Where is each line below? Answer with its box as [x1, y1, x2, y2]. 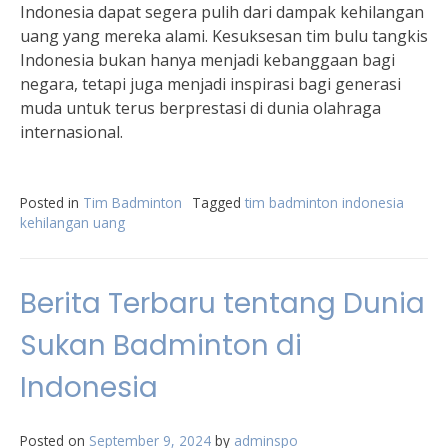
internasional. [20, 121, 123, 143]
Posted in [20, 193, 83, 212]
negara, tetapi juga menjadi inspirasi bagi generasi [20, 73, 401, 95]
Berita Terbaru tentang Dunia [20, 284, 425, 323]
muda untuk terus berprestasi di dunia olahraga [20, 97, 381, 119]
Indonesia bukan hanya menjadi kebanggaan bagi [20, 49, 395, 71]
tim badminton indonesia [245, 193, 404, 212]
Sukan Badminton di [20, 326, 302, 365]
